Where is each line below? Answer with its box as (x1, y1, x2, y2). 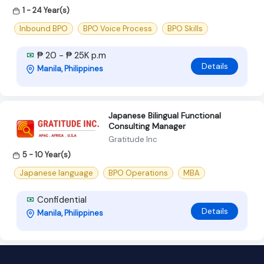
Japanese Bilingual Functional (108, 110, 221, 121)
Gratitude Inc (108, 134, 157, 144)
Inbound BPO (19, 23, 68, 34)
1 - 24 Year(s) (22, 5, 70, 15)
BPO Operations (108, 168, 168, 179)
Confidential (35, 194, 87, 206)
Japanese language (19, 168, 93, 179)
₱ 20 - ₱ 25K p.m (35, 49, 106, 61)
